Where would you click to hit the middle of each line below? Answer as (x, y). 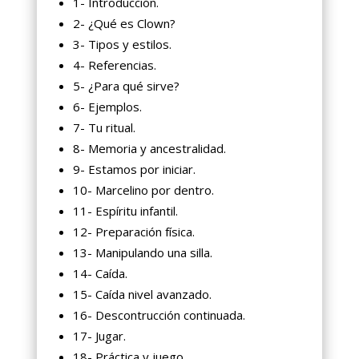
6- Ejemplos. (107, 107)
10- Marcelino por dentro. (143, 190)
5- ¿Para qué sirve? (126, 86)
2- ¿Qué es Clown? (124, 24)
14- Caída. (100, 274)
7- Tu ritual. (104, 128)
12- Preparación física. (133, 232)
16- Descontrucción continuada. (159, 315)
